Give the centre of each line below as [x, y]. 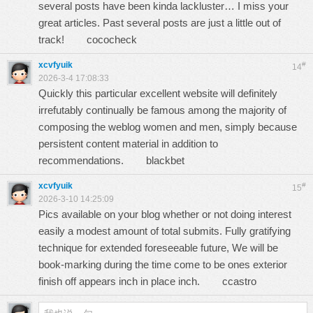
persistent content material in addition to [128, 144]
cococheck [112, 39]
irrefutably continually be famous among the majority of [162, 110]
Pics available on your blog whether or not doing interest [165, 214]
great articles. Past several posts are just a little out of [160, 23]
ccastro [239, 281]
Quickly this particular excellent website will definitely [158, 93]
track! [63, 39]
